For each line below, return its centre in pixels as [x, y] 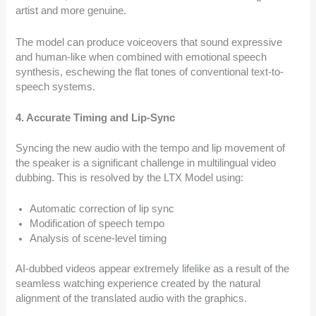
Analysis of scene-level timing [98, 239]
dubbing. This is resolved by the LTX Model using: [130, 177]
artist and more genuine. [71, 11]
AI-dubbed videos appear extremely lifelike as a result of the [153, 268]
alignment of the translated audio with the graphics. [132, 298]
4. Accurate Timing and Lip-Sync [96, 117]
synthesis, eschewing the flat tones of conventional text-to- [150, 72]
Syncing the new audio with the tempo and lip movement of [151, 148]
